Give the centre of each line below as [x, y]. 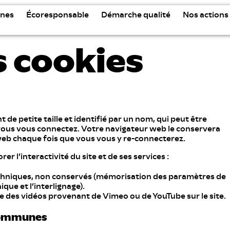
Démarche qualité [136, 15]
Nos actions [206, 15]
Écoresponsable [57, 15]
